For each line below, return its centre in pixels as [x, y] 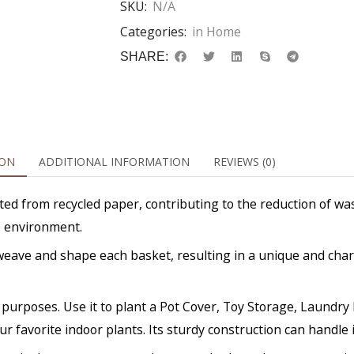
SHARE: [144, 57]
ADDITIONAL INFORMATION [114, 162]
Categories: [153, 32]
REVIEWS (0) [244, 162]
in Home [217, 32]
